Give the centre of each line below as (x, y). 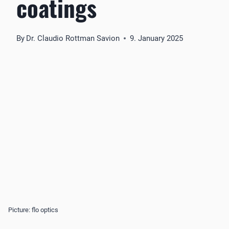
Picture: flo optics (33, 210)
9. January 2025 (157, 39)
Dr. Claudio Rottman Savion (73, 39)
